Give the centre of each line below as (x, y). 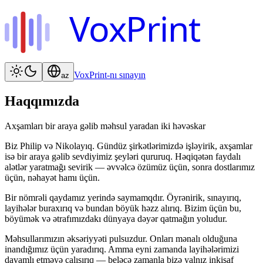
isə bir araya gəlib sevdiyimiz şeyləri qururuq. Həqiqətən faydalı (123, 157)
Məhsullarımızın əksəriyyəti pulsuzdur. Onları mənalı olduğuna (121, 239)
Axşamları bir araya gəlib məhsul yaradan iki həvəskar (105, 126)
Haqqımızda (42, 101)
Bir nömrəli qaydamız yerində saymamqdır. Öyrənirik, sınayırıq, (123, 198)
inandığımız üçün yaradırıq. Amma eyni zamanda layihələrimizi (122, 249)
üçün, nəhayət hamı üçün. (52, 178)
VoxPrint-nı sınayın (110, 75)
